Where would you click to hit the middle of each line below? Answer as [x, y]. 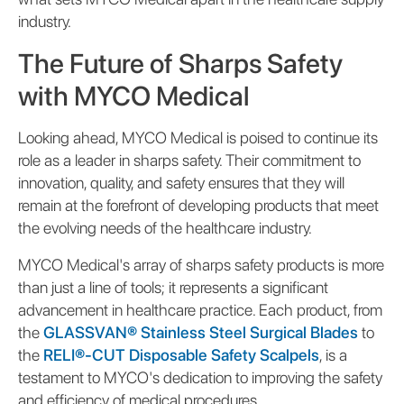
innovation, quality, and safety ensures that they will [181, 182]
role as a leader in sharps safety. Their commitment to [189, 160]
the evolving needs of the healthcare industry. [165, 227]
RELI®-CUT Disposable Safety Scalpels [181, 354]
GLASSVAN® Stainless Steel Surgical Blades [201, 332]
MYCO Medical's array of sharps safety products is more [201, 264]
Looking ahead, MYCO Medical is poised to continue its [198, 137]
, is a [333, 354]
